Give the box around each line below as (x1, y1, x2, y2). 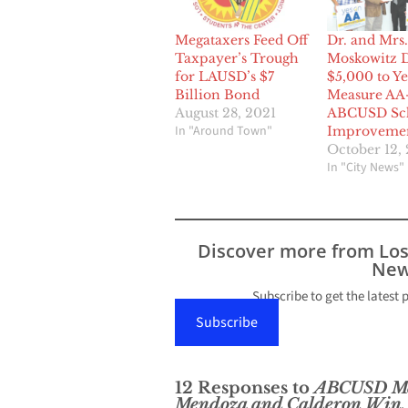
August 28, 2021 (175, 105, 276, 122)
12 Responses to (175, 378, 314, 399)
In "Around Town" (175, 122, 272, 141)
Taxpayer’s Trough (175, 50, 299, 67)
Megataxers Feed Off (175, 32, 308, 49)
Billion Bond (175, 87, 260, 104)
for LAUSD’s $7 (175, 68, 274, 86)
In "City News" (326, 158, 404, 178)
